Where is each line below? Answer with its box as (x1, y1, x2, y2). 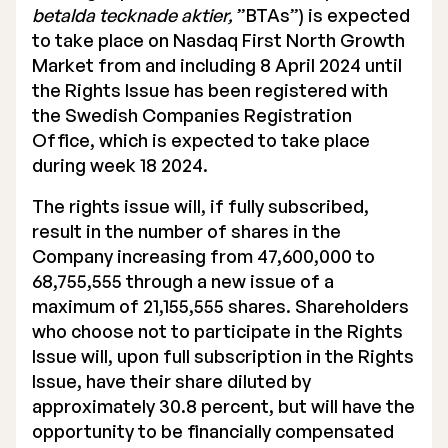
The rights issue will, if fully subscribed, (32, 195, 369, 217)
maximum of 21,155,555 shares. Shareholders (32, 295, 409, 317)
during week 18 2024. (32, 154, 208, 176)
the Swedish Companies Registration (32, 104, 352, 126)
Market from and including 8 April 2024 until (32, 54, 402, 76)
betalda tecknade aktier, (32, 4, 237, 26)
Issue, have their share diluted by (32, 370, 311, 392)
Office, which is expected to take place (32, 129, 370, 151)
